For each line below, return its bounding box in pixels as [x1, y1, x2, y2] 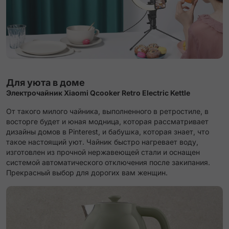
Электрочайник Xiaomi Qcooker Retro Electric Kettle [6, 88, 190, 98]
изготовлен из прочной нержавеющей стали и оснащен [6, 148, 200, 157]
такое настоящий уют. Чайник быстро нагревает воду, [6, 138, 198, 147]
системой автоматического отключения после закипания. [6, 158, 210, 167]
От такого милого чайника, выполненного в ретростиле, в [6, 107, 209, 116]
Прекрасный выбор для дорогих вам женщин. [6, 168, 168, 177]
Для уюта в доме [6, 77, 85, 88]
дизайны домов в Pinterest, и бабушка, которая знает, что [6, 127, 209, 136]
